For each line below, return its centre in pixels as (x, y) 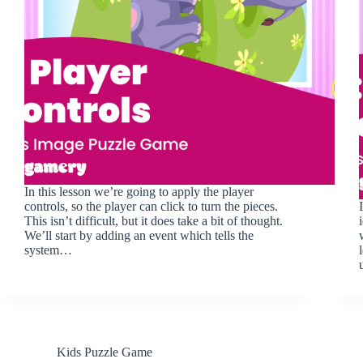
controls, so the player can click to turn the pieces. (151, 206)
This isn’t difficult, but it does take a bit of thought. (154, 220)
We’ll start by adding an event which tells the (139, 235)
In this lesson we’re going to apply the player (139, 191)
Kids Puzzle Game (105, 352)
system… (48, 250)
